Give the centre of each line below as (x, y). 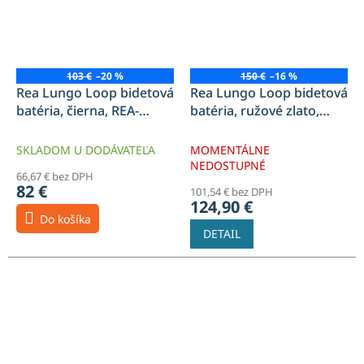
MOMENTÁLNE (230, 150)
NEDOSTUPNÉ (228, 166)
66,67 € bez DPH (55, 177)
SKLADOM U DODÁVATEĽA (86, 150)
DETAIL (222, 234)
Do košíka (65, 219)
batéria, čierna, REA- (78, 111)
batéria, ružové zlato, (255, 111)
